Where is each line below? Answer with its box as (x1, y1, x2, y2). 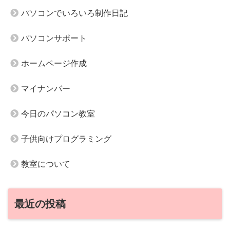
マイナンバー (21, 84, 70, 93)
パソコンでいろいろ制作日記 (21, 9, 128, 18)
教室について (21, 160, 70, 169)
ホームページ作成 (21, 59, 87, 68)
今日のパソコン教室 (21, 109, 95, 119)
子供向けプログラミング (21, 135, 111, 144)
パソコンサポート (21, 34, 87, 43)
